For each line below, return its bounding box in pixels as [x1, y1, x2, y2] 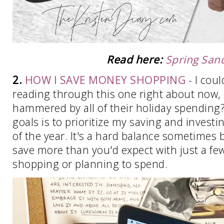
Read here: [106, 52, 163, 67]
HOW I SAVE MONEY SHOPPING [24, 73, 185, 87]
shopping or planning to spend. [12, 157, 170, 171]
